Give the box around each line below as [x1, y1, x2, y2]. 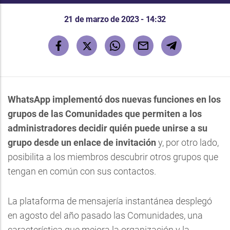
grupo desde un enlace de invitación [8, 137, 156, 148]
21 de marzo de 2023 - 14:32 [64, 14, 166, 24]
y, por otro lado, [156, 137, 219, 148]
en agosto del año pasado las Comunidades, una [8, 209, 203, 221]
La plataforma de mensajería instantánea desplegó [8, 195, 212, 206]
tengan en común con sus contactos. [8, 165, 156, 177]
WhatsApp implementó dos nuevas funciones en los [8, 93, 221, 105]
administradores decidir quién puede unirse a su [8, 122, 207, 133]
